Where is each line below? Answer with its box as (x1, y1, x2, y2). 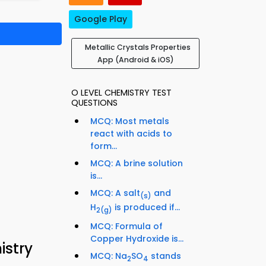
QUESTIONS (71, 97, 118, 109)
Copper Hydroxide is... (90, 232, 183, 245)
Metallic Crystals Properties (85, 42, 191, 53)
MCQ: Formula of (90, 220, 163, 232)
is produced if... (112, 201, 180, 213)
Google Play (74, 13, 127, 26)
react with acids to (90, 128, 172, 140)
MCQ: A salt (90, 187, 140, 199)
